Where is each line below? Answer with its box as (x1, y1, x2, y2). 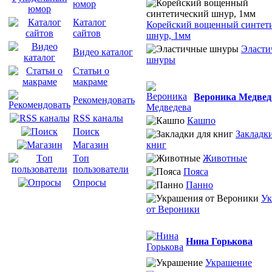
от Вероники (146, 204, 200, 214)
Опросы (73, 177, 106, 188)
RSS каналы (73, 113, 123, 124)
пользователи (73, 164, 129, 175)
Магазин (73, 140, 109, 151)
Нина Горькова (186, 236, 253, 246)
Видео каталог (73, 47, 133, 58)
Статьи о (73, 66, 109, 76)
